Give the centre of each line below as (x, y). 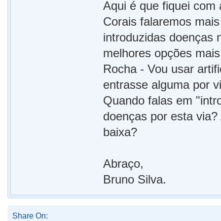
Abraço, (124, 164)
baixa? (120, 132)
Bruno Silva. (135, 179)
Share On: (30, 216)
